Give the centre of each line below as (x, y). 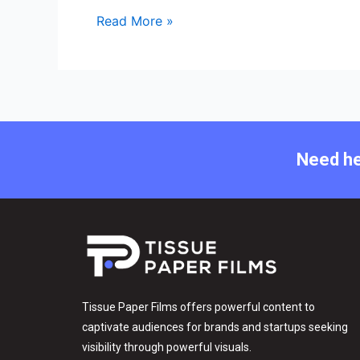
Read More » (135, 20)
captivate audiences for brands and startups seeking (215, 327)
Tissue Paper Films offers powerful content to (198, 307)
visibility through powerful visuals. (167, 347)
